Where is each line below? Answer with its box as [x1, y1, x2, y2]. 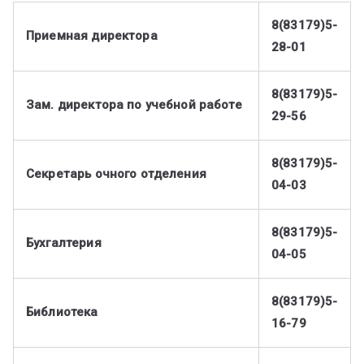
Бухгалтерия [26, 236, 105, 251]
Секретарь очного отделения [26, 167, 206, 182]
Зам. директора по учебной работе [26, 97, 242, 113]
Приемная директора [26, 28, 171, 44]
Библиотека [26, 305, 98, 320]
